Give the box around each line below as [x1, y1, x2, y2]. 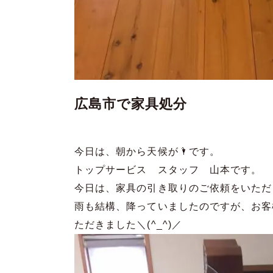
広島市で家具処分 [74, 96, 188, 112]
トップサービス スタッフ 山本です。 [74, 165, 262, 175]
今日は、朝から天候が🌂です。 [74, 146, 220, 157]
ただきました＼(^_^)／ [74, 219, 182, 230]
